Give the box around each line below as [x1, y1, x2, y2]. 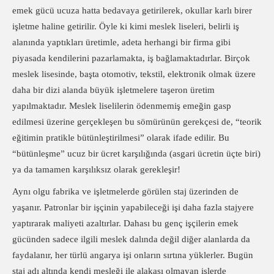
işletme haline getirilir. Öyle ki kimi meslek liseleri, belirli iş [12, 21, 239, 31]
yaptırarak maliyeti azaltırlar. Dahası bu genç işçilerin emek [12, 218, 239, 228]
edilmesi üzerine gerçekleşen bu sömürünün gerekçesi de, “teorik [12, 117, 262, 127]
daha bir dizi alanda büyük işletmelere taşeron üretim [12, 85, 215, 95]
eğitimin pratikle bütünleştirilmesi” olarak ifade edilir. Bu [12, 133, 229, 143]
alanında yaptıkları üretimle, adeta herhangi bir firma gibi [12, 37, 231, 47]
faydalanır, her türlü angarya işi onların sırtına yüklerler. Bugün [12, 250, 253, 260]
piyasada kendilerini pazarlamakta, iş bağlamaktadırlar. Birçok [12, 53, 250, 63]
